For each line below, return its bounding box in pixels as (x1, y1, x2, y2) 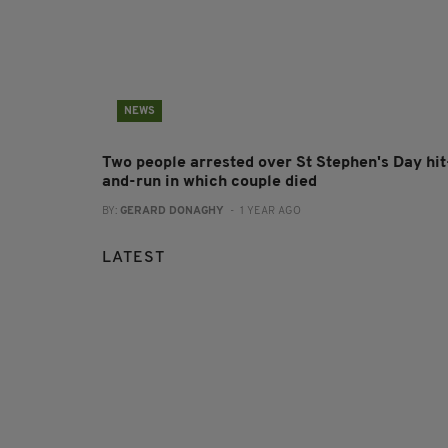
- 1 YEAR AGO (224, 206, 301, 218)
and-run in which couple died (102, 174, 317, 191)
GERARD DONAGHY (120, 206, 224, 218)
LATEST (102, 250, 165, 267)
